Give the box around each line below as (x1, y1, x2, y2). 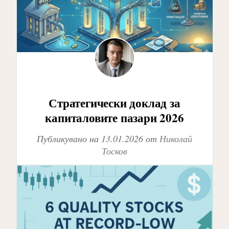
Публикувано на (37, 132, 101, 145)
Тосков (102, 145, 127, 157)
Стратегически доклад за (49, 94, 180, 111)
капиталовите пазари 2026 (45, 108, 184, 126)
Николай (159, 132, 192, 145)
